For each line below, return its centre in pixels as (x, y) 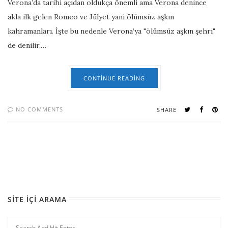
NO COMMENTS (38, 109)
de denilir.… (27, 46)
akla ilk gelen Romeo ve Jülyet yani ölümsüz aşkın (91, 17)
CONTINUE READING (114, 78)
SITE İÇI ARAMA (37, 199)
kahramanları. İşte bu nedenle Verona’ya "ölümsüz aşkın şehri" (111, 31)
